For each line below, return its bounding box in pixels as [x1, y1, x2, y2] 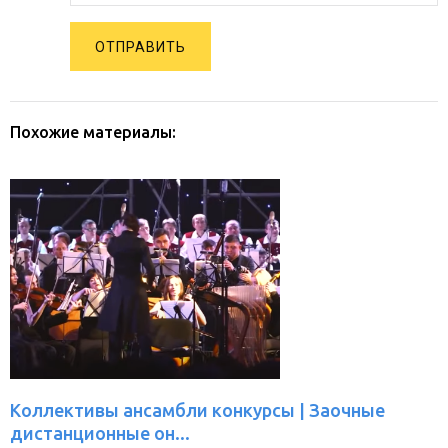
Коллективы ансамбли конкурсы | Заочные [10, 400, 385, 420]
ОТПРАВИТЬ [95, 39, 186, 55]
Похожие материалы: [10, 123, 176, 141]
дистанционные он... [10, 423, 190, 443]
